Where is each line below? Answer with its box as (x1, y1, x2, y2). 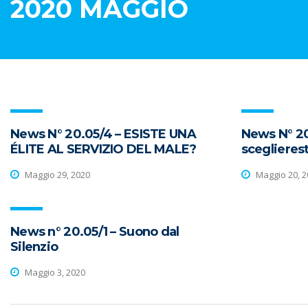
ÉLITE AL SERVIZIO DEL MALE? (10, 142, 197, 157)
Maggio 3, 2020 (23, 265, 85, 278)
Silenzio (10, 239, 58, 254)
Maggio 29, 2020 (23, 168, 90, 181)
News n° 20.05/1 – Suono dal (10, 224, 179, 239)
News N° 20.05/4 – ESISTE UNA (10, 126, 196, 142)
